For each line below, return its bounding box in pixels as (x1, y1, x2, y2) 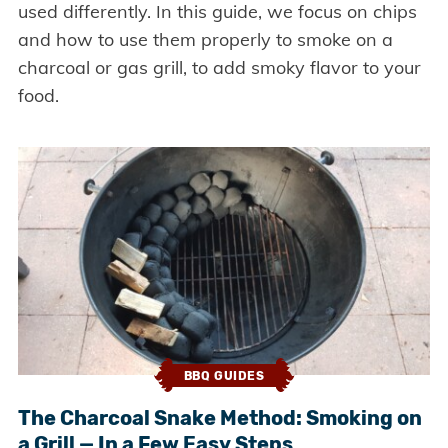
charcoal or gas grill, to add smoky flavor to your (17, 55, 421, 79)
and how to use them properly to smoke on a (17, 27, 393, 51)
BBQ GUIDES (183, 368, 265, 383)
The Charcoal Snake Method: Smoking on (17, 406, 422, 431)
